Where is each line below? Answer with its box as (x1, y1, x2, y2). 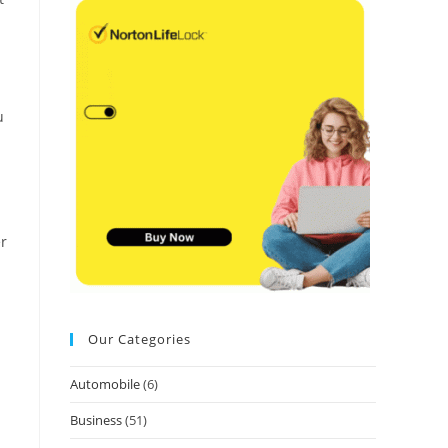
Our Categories (88, 329, 191, 348)
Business (70, 410, 122, 429)
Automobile (70, 374, 140, 393)
